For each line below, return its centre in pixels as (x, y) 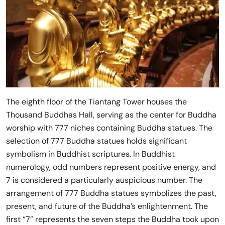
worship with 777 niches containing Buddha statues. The (109, 128)
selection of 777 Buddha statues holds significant (96, 141)
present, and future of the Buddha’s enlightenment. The (107, 206)
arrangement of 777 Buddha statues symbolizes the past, (111, 193)
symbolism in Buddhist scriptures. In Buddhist (90, 154)
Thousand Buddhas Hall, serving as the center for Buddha (111, 115)
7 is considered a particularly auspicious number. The (104, 180)
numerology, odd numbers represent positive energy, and (111, 167)
